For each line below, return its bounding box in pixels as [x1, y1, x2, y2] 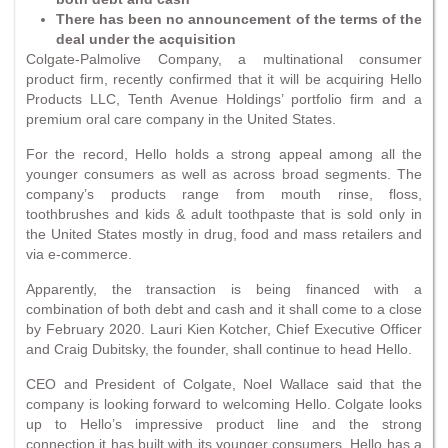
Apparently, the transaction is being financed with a [26, 280, 422, 297]
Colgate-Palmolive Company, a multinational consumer [26, 50, 422, 67]
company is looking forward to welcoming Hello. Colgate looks [26, 395, 422, 412]
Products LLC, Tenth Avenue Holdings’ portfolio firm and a [26, 90, 422, 107]
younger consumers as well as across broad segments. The [26, 165, 422, 182]
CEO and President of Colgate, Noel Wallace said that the [26, 375, 422, 392]
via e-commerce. [26, 245, 132, 262]
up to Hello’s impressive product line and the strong [26, 415, 422, 432]
